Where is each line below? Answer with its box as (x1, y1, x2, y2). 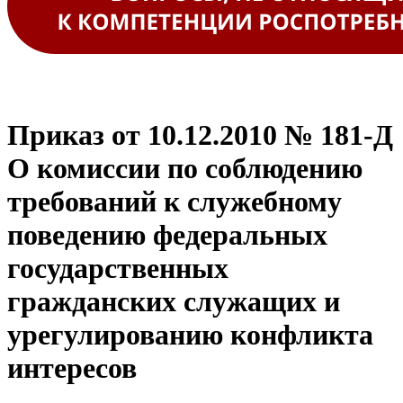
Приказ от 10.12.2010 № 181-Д (7, 119, 393, 152)
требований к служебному (7, 185, 342, 219)
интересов (7, 352, 137, 385)
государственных (7, 252, 228, 285)
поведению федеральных (7, 219, 327, 252)
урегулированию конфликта (7, 318, 373, 352)
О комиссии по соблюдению (7, 152, 363, 185)
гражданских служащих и (7, 285, 340, 318)
